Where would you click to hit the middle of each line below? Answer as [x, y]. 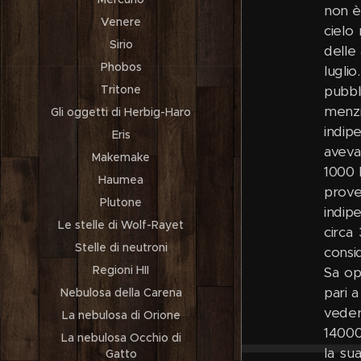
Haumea [121, 180]
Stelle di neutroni [121, 247]
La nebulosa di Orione [121, 315]
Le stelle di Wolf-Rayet [121, 225]
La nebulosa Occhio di [121, 338]
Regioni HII [121, 270]
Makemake [121, 157]
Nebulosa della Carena [121, 293]
